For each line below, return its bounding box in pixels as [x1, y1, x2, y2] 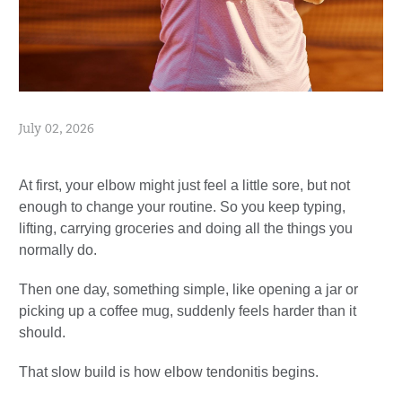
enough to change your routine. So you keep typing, [19, 199, 345, 215]
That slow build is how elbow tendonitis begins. [19, 364, 319, 380]
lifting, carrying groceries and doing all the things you [19, 221, 353, 237]
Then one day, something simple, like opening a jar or [19, 282, 358, 298]
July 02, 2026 [19, 123, 94, 137]
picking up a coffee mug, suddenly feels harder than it [19, 303, 356, 319]
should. [19, 325, 66, 341]
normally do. [19, 242, 97, 258]
